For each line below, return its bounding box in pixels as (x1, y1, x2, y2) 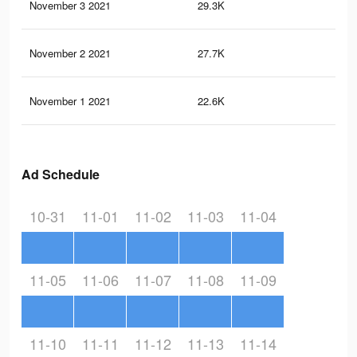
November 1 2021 (29, 93, 111, 109)
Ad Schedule (22, 165, 100, 184)
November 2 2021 (29, 45, 111, 61)
